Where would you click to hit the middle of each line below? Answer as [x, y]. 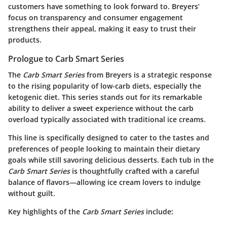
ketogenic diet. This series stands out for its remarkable [105, 97]
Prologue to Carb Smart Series [66, 59]
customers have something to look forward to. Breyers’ [104, 7]
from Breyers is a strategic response [148, 75]
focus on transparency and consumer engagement [96, 18]
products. [25, 40]
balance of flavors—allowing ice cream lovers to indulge [104, 182]
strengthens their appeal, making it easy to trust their [102, 29]
